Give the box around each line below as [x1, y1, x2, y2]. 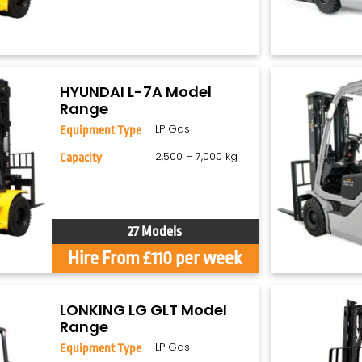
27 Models [128, 224, 183, 240]
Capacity [60, 150, 103, 165]
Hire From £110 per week [68, 248, 242, 270]
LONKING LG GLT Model [60, 300, 228, 321]
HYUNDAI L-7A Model [60, 81, 213, 102]
